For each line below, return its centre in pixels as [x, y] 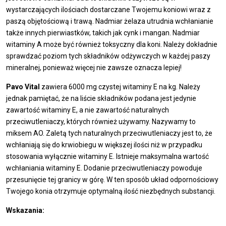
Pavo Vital [23, 87]
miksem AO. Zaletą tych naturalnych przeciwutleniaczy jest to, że [109, 133]
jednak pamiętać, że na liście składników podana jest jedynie [101, 99]
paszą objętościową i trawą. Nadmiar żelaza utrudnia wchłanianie [110, 21]
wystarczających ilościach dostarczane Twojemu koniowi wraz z [108, 10]
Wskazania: [25, 211]
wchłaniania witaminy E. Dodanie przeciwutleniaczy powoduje [104, 168]
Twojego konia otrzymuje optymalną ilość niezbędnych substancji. [111, 191]
